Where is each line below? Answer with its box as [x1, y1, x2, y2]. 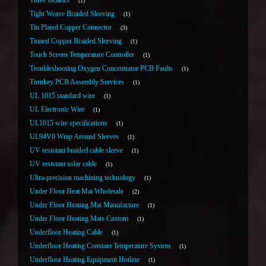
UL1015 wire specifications [30, 119, 107, 127]
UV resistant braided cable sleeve [30, 147, 123, 154]
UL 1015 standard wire [30, 92, 95, 100]
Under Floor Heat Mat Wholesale [30, 188, 123, 195]
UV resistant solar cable [30, 160, 97, 168]
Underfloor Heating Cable [30, 229, 103, 236]
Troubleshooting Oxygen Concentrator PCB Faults [30, 65, 173, 72]
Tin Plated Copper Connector [30, 24, 112, 31]
